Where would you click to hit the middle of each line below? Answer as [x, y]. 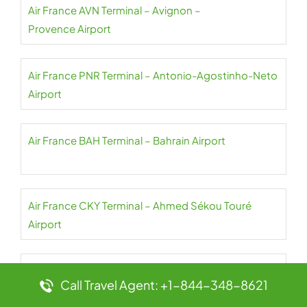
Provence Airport [70, 28]
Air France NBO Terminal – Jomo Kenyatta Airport [147, 270]
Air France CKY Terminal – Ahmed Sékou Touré [140, 205]
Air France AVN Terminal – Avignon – [114, 10]
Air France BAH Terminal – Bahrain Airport [127, 140]
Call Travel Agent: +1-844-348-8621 [164, 285]
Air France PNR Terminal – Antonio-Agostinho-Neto [153, 75]
